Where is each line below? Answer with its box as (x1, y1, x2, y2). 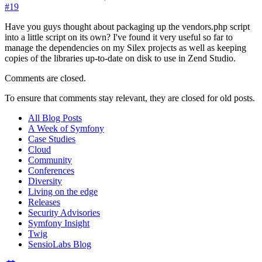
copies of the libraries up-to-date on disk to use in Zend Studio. (5, 53, 236, 63)
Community (28, 154, 72, 165)
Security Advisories (28, 207, 100, 218)
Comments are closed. (5, 73, 86, 83)
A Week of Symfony (28, 123, 104, 133)
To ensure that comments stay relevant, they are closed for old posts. (5, 92, 255, 103)
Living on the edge (28, 186, 98, 196)
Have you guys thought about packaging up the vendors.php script (5, 21, 250, 32)
